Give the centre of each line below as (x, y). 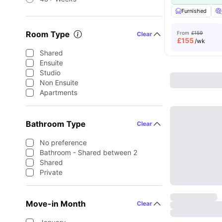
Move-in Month (56, 204)
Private (51, 172)
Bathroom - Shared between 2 (88, 152)
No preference (63, 142)
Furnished (194, 11)
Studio (50, 73)
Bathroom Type (56, 124)
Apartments (58, 92)
